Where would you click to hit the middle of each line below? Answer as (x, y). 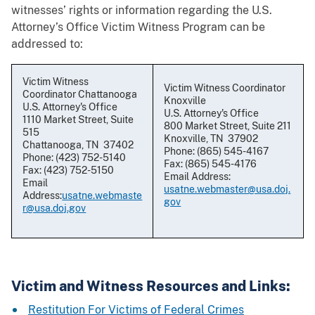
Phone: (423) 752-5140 (75, 157)
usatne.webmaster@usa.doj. (227, 189)
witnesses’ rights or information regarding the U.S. (142, 10)
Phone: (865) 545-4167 (217, 151)
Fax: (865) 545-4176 (211, 163)
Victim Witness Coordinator (225, 88)
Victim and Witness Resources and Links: (151, 286)
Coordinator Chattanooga (80, 94)
